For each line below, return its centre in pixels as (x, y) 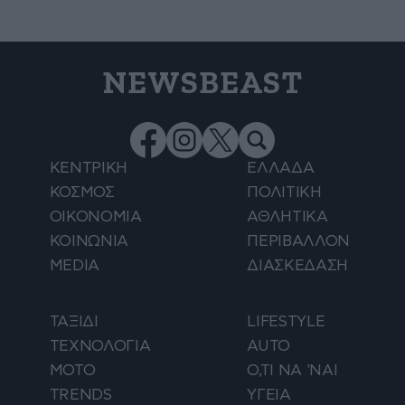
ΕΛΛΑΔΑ (281, 167)
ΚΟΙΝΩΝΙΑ (89, 240)
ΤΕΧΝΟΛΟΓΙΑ (100, 345)
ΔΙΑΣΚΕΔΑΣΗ (297, 265)
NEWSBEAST (202, 83)
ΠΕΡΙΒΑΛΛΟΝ (298, 240)
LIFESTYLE (286, 321)
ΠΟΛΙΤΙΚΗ (284, 192)
